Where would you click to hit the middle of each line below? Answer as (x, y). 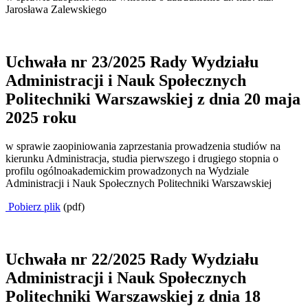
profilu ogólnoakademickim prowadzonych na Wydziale (127, 171)
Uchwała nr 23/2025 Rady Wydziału (132, 62)
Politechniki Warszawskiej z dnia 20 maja (153, 99)
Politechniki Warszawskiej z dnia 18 (133, 297)
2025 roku (41, 117)
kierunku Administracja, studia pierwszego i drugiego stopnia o (142, 159)
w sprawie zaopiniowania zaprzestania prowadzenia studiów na (143, 146)
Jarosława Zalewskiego (56, 9)
